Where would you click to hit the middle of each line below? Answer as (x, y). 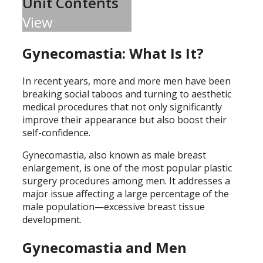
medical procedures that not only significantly (122, 107)
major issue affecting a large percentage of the (126, 194)
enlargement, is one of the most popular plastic (127, 168)
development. (52, 220)
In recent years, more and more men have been (127, 81)
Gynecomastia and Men (104, 248)
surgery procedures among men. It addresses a (126, 181)
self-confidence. (56, 133)
